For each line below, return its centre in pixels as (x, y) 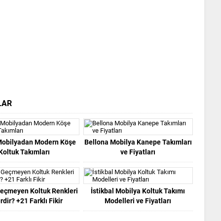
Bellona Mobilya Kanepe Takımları (138, 142)
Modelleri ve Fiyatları (138, 201)
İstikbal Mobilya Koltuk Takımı (138, 191)
